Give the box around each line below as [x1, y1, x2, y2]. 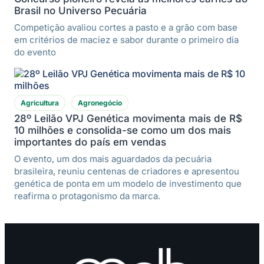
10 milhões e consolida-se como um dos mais [14, 124, 231, 136]
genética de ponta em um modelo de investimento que [14, 177, 242, 189]
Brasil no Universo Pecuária [14, 4, 147, 16]
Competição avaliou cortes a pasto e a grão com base [14, 21, 237, 33]
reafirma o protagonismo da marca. [14, 190, 160, 202]
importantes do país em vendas [14, 136, 166, 148]
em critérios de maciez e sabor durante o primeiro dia [14, 34, 239, 45]
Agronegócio [78, 98, 122, 107]
